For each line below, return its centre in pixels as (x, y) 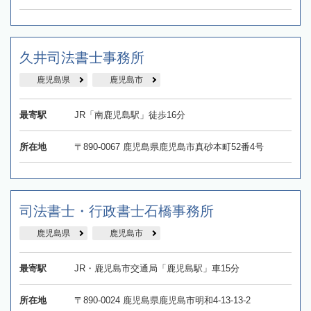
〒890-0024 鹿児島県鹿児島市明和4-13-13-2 (162, 300)
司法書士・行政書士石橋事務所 (117, 211)
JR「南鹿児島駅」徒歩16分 (129, 115)
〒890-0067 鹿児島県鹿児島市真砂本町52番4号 (169, 146)
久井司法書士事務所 (82, 57)
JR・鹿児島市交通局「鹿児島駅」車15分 (157, 268)
